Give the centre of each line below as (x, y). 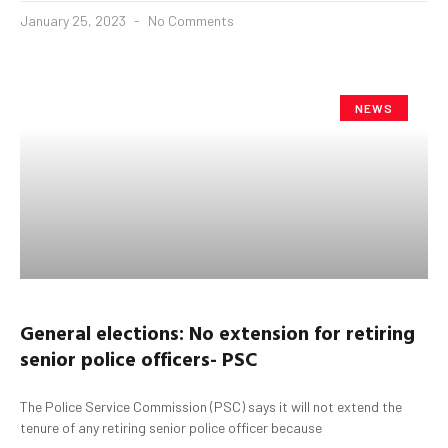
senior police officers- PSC (139, 357)
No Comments (189, 20)
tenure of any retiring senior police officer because (171, 427)
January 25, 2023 (74, 20)
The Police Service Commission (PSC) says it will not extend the (211, 406)
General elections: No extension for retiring (217, 331)
